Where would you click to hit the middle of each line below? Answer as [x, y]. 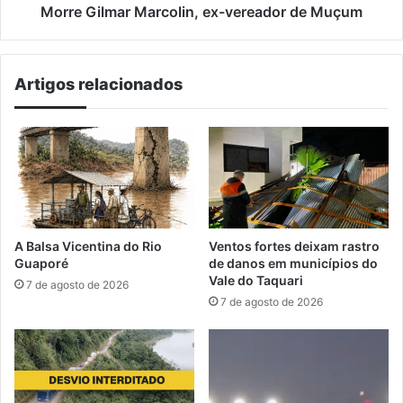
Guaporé [41, 263]
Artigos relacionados [99, 85]
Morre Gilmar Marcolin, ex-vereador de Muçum [201, 12]
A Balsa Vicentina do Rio [88, 246]
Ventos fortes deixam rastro [294, 246]
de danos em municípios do [293, 263]
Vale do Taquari [256, 280]
